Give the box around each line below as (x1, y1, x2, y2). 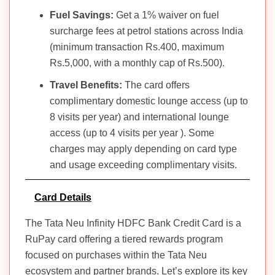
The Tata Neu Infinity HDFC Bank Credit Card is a (25, 217, 241, 228)
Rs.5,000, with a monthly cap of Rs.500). (50, 57, 225, 68)
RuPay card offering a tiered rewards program (25, 233, 223, 244)
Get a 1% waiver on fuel (114, 9, 219, 20)
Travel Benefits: (50, 79, 122, 90)
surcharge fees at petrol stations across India (50, 25, 243, 36)
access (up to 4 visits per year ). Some (50, 127, 214, 138)
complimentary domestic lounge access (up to (50, 95, 248, 106)
